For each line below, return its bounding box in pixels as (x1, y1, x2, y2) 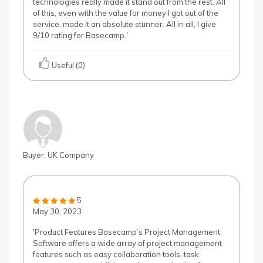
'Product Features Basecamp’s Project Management (33, 227, 220, 237)
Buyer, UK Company (23, 150, 94, 160)
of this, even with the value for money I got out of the (33, 8, 218, 18)
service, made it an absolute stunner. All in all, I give (33, 19, 216, 29)
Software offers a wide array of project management (33, 238, 222, 248)
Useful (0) (50, 60, 85, 70)
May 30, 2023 (33, 207, 82, 216)
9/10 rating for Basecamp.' (33, 31, 128, 40)
